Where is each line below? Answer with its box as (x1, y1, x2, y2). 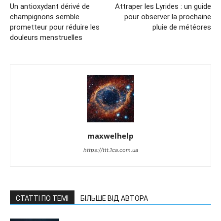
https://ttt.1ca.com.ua (83, 146, 138, 153)
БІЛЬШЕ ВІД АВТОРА (80, 194, 148, 202)
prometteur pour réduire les (10, 22, 100, 32)
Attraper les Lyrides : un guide (115, 1, 211, 11)
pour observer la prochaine (124, 12, 211, 21)
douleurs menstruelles (10, 33, 82, 42)
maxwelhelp (87, 130, 134, 141)
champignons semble (10, 12, 79, 21)
